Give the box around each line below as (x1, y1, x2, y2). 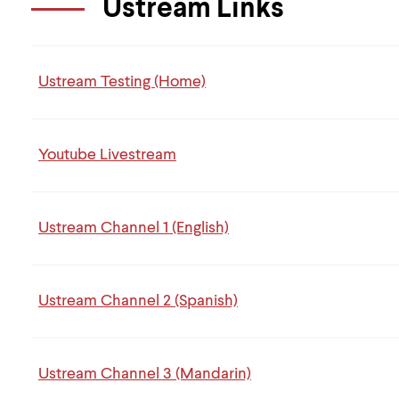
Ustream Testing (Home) (38, 73, 206, 90)
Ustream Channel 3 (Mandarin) (38, 365, 251, 382)
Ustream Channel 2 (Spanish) (38, 292, 238, 309)
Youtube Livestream (38, 146, 176, 163)
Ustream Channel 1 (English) (38, 219, 229, 236)
